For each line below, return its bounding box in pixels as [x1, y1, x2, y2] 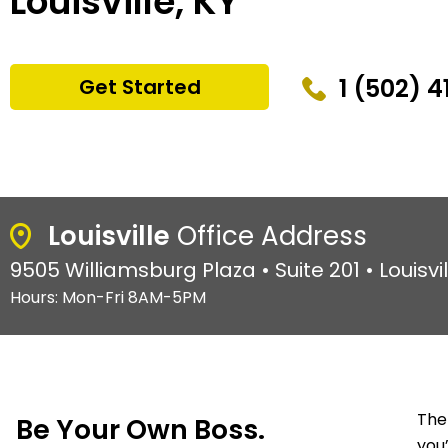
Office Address [169, 217, 367, 254]
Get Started [78, 73, 201, 102]
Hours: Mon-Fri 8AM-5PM [10, 285, 206, 309]
